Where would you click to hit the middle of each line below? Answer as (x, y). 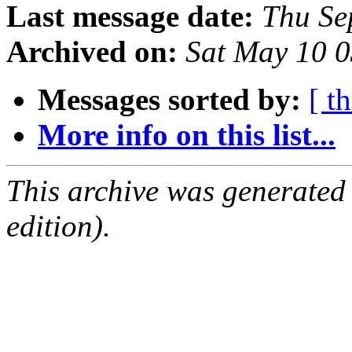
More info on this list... (187, 135)
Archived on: (92, 52)
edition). (59, 226)
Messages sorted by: (169, 100)
